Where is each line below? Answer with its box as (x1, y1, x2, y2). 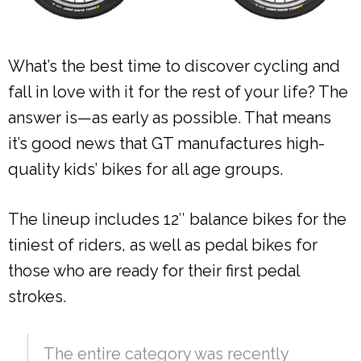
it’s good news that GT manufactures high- (8, 134, 325, 154)
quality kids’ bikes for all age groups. (8, 160, 283, 180)
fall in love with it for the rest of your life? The (8, 82, 348, 102)
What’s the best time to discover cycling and (8, 56, 340, 77)
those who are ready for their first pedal (8, 261, 300, 281)
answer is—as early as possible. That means (8, 108, 331, 128)
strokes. (8, 287, 66, 307)
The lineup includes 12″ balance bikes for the (8, 210, 346, 230)
